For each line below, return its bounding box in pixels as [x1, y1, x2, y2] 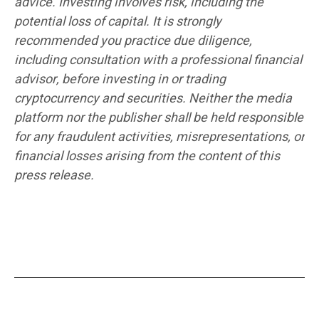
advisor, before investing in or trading [14, 70, 226, 90]
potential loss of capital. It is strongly [14, 12, 221, 32]
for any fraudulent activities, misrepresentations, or [14, 127, 305, 147]
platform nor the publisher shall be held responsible [14, 108, 303, 128]
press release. [14, 166, 94, 186]
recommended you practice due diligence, [14, 31, 252, 51]
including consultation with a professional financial [14, 51, 302, 70]
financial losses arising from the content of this [14, 147, 280, 167]
